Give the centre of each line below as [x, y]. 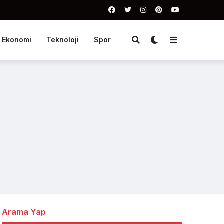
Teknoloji [62, 40]
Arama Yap [24, 212]
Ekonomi [16, 40]
